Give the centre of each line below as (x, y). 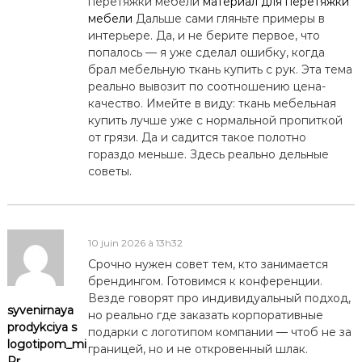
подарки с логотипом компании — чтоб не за (219, 332)
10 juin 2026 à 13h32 (135, 242)
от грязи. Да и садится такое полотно (197, 137)
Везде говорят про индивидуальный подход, (219, 298)
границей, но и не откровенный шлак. (198, 349)
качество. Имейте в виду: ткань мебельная (212, 103)
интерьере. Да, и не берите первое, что (204, 35)
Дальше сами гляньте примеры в (228, 18)
